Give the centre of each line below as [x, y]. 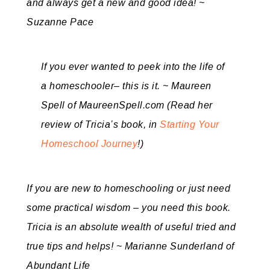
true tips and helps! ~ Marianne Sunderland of [130, 246]
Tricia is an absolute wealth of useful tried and [131, 227]
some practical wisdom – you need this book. [129, 208]
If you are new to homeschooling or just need [128, 188]
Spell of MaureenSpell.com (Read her [127, 105]
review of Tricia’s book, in [100, 124]
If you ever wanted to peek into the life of [133, 67]
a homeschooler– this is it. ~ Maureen [126, 86]
